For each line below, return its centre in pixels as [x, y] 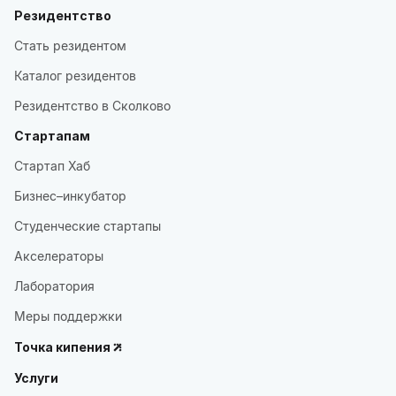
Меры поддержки [68, 316]
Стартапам [52, 136]
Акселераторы [59, 256]
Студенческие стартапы [88, 226]
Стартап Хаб [52, 166]
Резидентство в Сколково [92, 106]
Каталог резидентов [75, 76]
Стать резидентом [70, 46]
